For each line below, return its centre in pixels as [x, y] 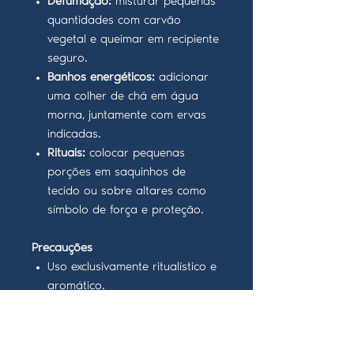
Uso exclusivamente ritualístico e [132, 267]
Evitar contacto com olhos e [122, 324]
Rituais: [66, 154]
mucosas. [72, 343]
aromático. [76, 286]
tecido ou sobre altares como [127, 192]
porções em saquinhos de [117, 173]
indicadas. [74, 135]
